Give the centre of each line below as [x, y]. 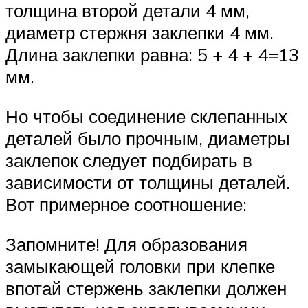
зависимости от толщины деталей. [148, 183]
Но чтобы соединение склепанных [146, 117]
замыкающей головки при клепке [140, 266]
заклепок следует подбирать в [129, 161]
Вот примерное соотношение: [126, 205]
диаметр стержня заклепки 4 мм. [140, 33]
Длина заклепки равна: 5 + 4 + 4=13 [152, 55]
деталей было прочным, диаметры [148, 139]
